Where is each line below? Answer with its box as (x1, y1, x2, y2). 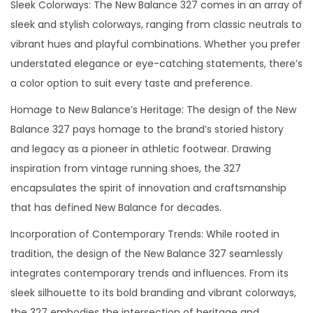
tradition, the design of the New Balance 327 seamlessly (10, 246, 283, 261)
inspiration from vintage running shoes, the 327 (10, 161, 241, 175)
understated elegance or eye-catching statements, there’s (10, 56, 303, 71)
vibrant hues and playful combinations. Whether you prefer (10, 36, 300, 51)
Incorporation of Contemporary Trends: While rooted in (10, 226, 279, 241)
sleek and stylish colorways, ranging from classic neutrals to (10, 17, 302, 31)
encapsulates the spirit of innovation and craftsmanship (10, 180, 286, 195)
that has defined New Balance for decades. (10, 200, 221, 214)
